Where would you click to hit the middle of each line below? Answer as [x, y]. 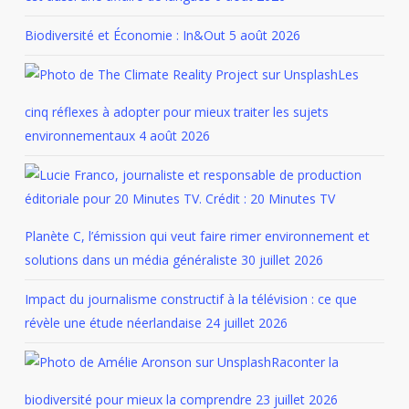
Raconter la [304, 362]
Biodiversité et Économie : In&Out [125, 35]
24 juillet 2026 [246, 323]
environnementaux [79, 136]
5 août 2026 [264, 35]
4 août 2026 [174, 136]
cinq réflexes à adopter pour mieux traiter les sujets [176, 112]
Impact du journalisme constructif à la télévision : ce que [190, 299]
